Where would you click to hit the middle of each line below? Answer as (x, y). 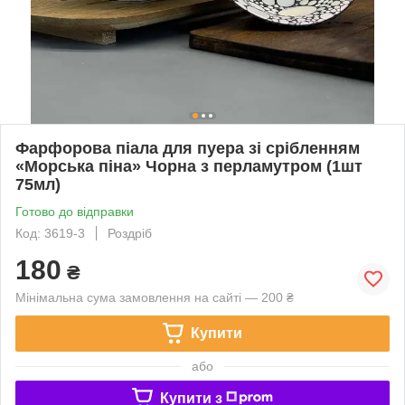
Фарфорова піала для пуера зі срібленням (188, 148)
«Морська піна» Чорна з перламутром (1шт (189, 166)
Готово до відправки (75, 211)
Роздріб (130, 233)
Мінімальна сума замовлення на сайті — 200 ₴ (155, 297)
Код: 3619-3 (50, 233)
